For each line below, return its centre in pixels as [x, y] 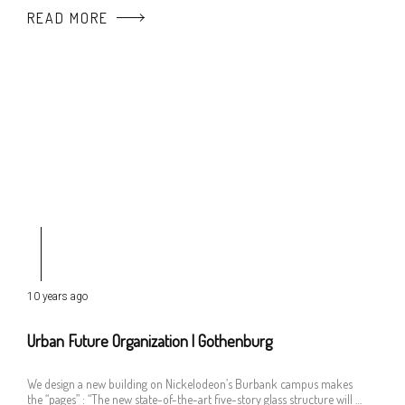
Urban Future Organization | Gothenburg [150, 341]
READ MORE [68, 18]
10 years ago [57, 297]
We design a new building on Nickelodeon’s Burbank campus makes [190, 384]
